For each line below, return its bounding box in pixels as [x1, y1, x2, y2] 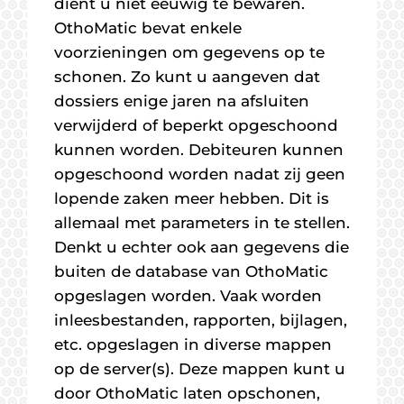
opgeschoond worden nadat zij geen [54, 165, 345, 183]
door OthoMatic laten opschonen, [54, 384, 320, 402]
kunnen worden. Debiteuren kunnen [54, 141, 344, 159]
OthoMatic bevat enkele [54, 19, 242, 37]
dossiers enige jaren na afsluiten [54, 92, 309, 110]
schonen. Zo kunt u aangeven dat [54, 68, 320, 86]
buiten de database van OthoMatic [54, 262, 328, 280]
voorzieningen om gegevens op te [54, 43, 325, 61]
